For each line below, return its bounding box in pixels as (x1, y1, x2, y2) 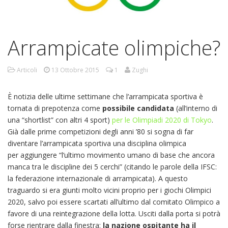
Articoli (17, 65, 37, 74)
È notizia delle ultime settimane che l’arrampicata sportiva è (8, 91, 203, 101)
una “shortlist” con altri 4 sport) (8, 115, 112, 125)
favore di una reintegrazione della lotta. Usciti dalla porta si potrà (8, 208, 220, 218)
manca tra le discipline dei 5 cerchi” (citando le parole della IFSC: (8, 161, 217, 172)
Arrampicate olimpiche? (8, 33, 220, 62)
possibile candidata (102, 103, 174, 113)
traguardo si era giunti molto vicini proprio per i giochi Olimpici (8, 185, 211, 195)
